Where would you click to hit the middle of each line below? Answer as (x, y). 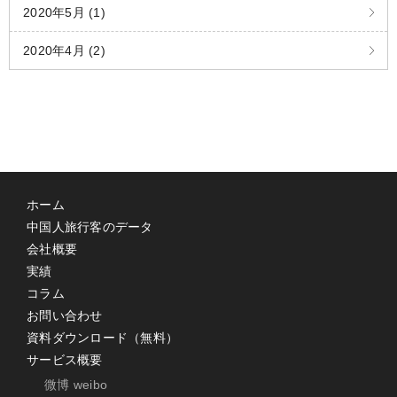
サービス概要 (65, 360)
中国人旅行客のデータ (90, 227)
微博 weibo (76, 385)
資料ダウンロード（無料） (102, 338)
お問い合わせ (65, 316)
